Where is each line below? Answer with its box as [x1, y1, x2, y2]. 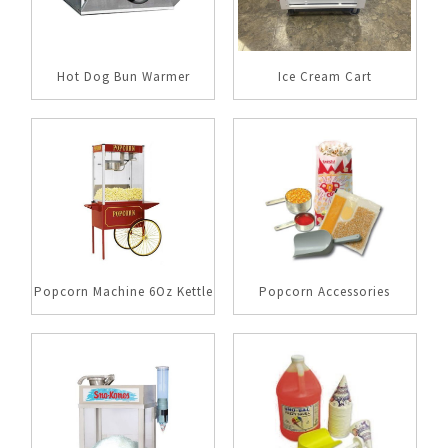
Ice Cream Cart [277, 68, 372, 85]
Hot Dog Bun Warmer [56, 68, 190, 85]
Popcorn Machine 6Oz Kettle [33, 283, 213, 300]
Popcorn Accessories [259, 283, 391, 300]
